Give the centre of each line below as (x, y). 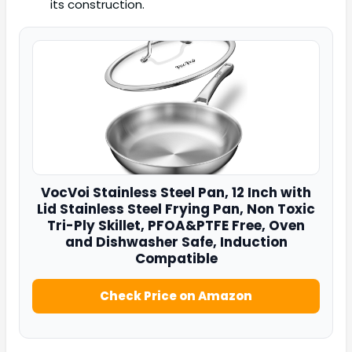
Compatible (176, 259)
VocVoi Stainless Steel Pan (133, 193)
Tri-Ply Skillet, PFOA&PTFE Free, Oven (176, 226)
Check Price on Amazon (176, 296)
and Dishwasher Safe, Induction (176, 242)
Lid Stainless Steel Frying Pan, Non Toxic (176, 209)
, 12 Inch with (268, 193)
